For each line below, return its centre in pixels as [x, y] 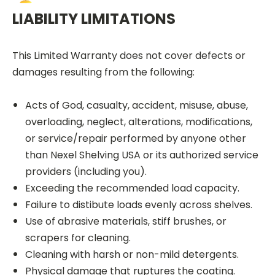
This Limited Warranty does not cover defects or [129, 56]
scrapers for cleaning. [78, 238]
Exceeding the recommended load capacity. [132, 188]
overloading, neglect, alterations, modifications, [138, 122]
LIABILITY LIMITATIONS [94, 19]
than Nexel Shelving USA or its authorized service [141, 155]
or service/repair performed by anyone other [135, 138]
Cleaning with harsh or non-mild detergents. [132, 254]
